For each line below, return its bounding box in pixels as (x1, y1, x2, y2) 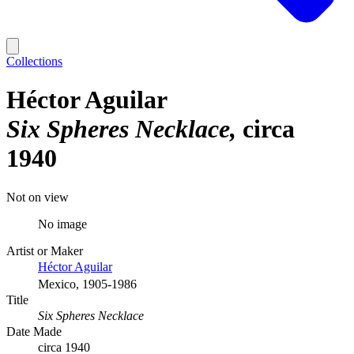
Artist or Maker (6, 243, 83, 258)
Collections (6, 55, 62, 68)
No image (38, 217, 87, 231)
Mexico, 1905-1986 (38, 277, 137, 291)
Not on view (6, 190, 69, 204)
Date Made (6, 324, 62, 338)
